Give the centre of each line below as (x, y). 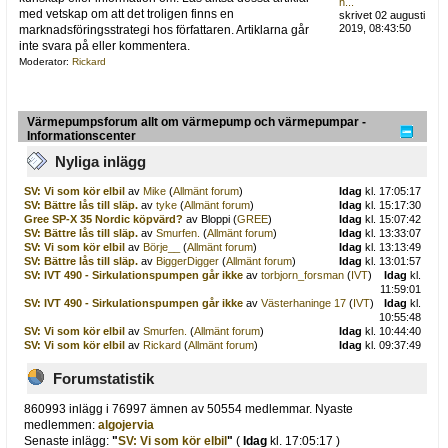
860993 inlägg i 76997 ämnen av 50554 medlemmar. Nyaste (189, 409)
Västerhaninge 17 (303, 302)
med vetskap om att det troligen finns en (126, 14)
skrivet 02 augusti (382, 15)
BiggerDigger (187, 260)
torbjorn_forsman (302, 274)
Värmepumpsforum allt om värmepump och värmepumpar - (196, 122)
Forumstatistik (103, 378)
